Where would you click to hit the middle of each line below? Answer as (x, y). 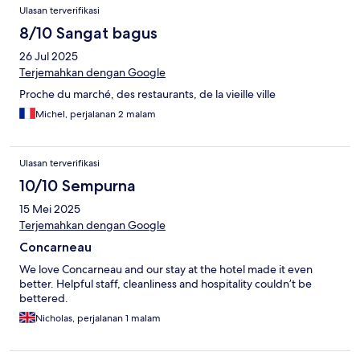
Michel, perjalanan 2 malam (96, 115)
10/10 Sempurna (78, 186)
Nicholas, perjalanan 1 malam (98, 319)
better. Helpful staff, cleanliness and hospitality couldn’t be (166, 284)
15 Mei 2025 (50, 209)
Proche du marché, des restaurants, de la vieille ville (147, 94)
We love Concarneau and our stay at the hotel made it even (166, 270)
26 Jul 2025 (49, 57)
